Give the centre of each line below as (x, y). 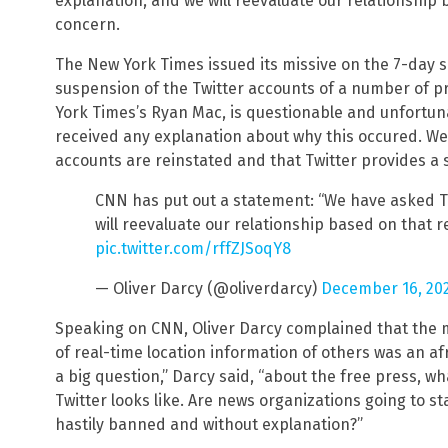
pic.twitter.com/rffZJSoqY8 (193, 249)
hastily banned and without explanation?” (209, 425)
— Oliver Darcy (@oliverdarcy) (208, 289)
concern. (87, 25)
